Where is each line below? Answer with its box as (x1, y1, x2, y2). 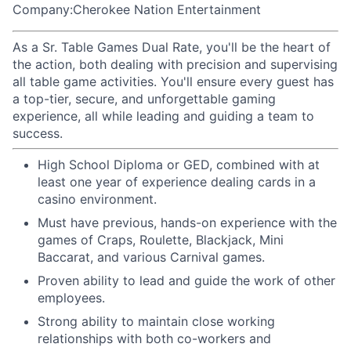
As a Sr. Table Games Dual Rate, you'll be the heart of (13, 39, 331, 55)
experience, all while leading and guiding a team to (13, 108, 314, 124)
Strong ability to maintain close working (38, 313, 275, 329)
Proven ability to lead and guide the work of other (38, 273, 335, 288)
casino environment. (38, 191, 157, 207)
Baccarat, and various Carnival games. (38, 249, 265, 265)
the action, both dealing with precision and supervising (13, 56, 338, 72)
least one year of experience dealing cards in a (38, 174, 316, 190)
